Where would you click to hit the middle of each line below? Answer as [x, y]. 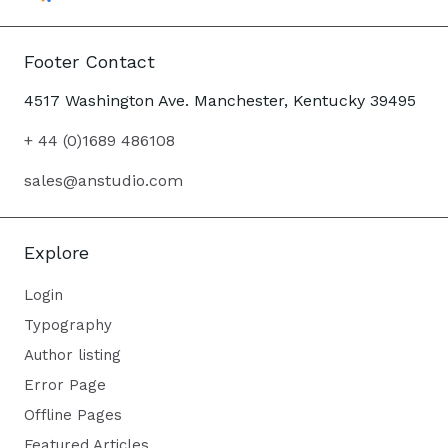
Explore [56, 252]
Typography [68, 324]
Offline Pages [73, 414]
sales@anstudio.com [103, 180]
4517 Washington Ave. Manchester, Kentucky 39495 [220, 100]
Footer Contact [89, 61]
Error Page [65, 384]
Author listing [72, 354]
